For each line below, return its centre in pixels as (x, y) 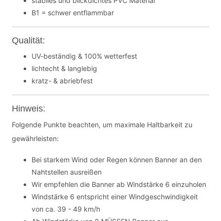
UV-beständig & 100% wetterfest (84, 56)
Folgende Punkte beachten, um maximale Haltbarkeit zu (102, 125)
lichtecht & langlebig (64, 68)
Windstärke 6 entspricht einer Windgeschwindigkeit (115, 197)
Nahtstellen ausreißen (67, 172)
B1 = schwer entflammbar (73, 13)
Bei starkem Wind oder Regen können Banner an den (117, 160)
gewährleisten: (35, 138)
